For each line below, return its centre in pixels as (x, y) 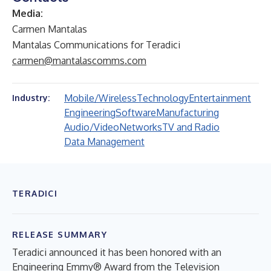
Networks (141, 127)
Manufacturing (188, 113)
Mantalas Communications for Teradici (96, 45)
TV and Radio (191, 127)
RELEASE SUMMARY (60, 234)
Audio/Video (92, 127)
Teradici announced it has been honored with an (117, 252)
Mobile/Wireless (100, 98)
